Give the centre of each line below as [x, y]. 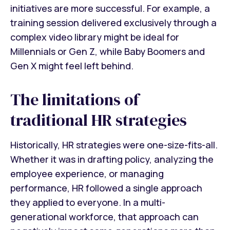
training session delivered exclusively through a [113, 22]
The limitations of [75, 99]
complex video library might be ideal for [95, 37]
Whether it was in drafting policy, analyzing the [112, 159]
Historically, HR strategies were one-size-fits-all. [114, 145]
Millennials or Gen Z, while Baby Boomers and [108, 51]
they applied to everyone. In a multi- [88, 203]
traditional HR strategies [99, 120]
